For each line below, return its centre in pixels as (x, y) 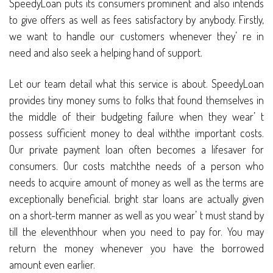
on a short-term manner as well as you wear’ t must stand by (136, 215)
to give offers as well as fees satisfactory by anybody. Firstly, (136, 20)
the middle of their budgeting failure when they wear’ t (136, 117)
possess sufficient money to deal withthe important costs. (136, 133)
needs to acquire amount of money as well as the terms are (136, 183)
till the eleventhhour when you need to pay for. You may (136, 232)
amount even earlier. (52, 265)
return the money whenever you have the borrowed (136, 248)
